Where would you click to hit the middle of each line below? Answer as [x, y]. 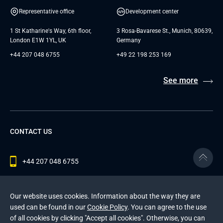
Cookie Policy [107, 207]
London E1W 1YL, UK [38, 40]
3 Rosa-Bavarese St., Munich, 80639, [165, 31]
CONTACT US [31, 131]
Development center [152, 11]
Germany [129, 40]
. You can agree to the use [167, 207]
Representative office [47, 11]
